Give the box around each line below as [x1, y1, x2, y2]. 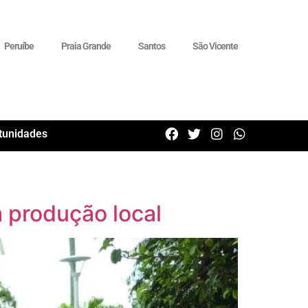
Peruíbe [4, 41, 34, 52]
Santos [138, 41, 166, 52]
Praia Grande [61, 41, 111, 52]
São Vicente [192, 41, 239, 52]
